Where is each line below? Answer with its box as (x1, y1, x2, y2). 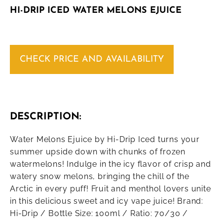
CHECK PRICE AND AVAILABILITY (20, 55, 164, 65)
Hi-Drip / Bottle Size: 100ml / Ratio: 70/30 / (10, 209, 188, 219)
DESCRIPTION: (10, 112, 81, 122)
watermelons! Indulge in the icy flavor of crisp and (10, 159, 211, 169)
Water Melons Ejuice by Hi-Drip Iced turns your (10, 135, 200, 145)
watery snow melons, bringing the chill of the (10, 172, 189, 182)
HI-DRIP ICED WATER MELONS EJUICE (10, 6, 182, 16)
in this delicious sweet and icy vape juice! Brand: (10, 196, 203, 206)
